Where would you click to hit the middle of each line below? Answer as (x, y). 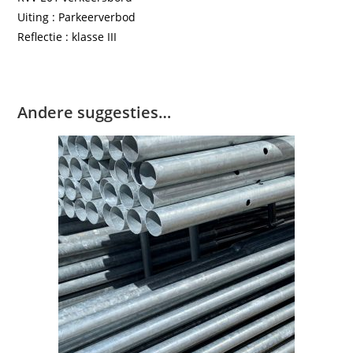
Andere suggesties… (95, 113)
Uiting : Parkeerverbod (77, 17)
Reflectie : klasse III (67, 37)
